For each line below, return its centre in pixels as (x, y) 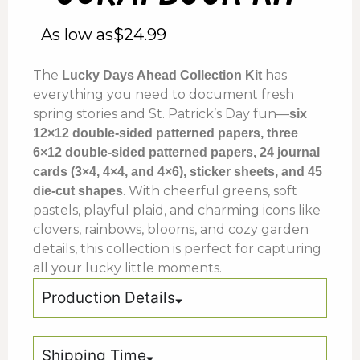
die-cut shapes (78, 191)
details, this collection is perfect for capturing (177, 249)
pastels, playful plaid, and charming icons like (177, 211)
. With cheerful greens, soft (210, 191)
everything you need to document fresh (164, 95)
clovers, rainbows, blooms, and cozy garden (171, 230)
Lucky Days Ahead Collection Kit (162, 76)
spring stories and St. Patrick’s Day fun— (161, 114)
